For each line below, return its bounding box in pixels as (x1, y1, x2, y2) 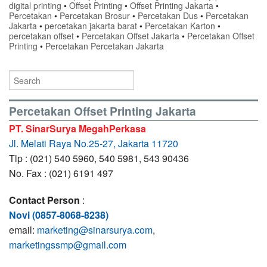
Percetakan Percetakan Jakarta (45, 40, 164, 52)
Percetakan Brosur (60, 10, 130, 22)
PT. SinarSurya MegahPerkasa (9, 122, 146, 136)
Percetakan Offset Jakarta (82, 30, 179, 42)
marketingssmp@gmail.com (9, 238, 126, 252)
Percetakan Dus (138, 10, 198, 22)
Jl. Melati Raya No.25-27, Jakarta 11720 (9, 136, 178, 151)
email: (9, 223, 37, 237)
